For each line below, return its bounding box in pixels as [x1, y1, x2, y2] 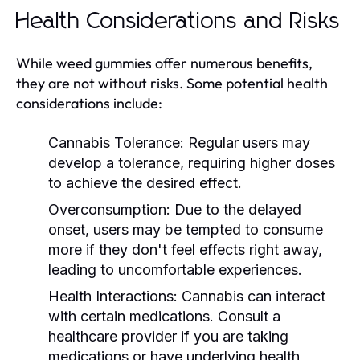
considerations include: [16, 93, 162, 112]
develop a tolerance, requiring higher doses [48, 153, 335, 171]
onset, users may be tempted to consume [48, 220, 323, 238]
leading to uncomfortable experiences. [48, 260, 302, 278]
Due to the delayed [170, 200, 301, 218]
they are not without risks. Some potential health [16, 73, 328, 92]
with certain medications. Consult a [48, 307, 280, 325]
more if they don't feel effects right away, [48, 240, 322, 258]
